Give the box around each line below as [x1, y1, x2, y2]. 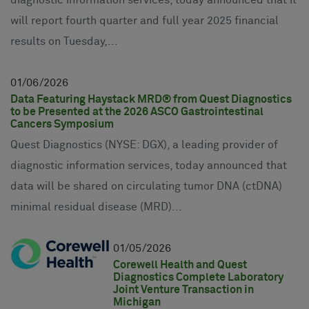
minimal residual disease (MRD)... [10, 201, 182, 212]
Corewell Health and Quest [113, 259, 247, 270]
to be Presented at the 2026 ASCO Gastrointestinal [10, 106, 263, 117]
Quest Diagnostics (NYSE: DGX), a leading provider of [10, 139, 278, 150]
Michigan [113, 296, 161, 308]
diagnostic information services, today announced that [10, 159, 287, 171]
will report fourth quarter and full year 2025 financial [10, 14, 279, 26]
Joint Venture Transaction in [113, 283, 254, 295]
